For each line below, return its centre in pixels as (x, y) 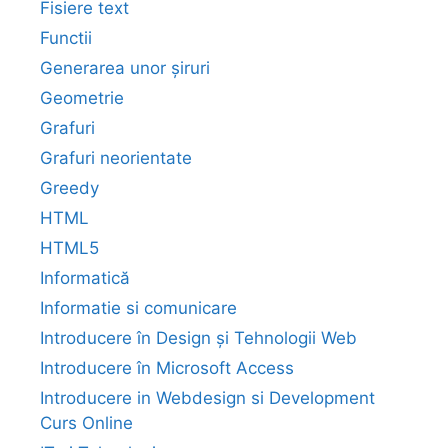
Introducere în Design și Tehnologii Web (198, 337)
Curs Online (86, 422)
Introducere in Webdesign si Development (207, 397)
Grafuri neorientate (116, 157)
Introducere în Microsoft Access (167, 367)
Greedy (69, 187)
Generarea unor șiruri (125, 67)
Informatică (85, 277)
